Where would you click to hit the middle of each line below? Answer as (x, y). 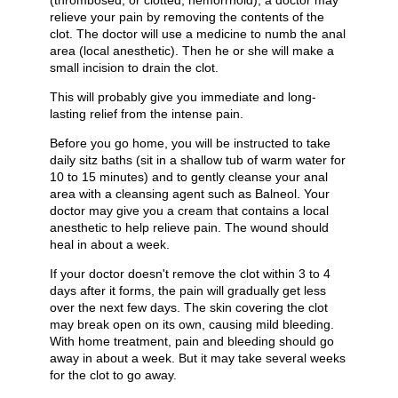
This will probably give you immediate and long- (183, 97)
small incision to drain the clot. (134, 68)
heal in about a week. (110, 245)
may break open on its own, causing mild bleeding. (192, 325)
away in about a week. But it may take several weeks (198, 358)
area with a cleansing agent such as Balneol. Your (190, 194)
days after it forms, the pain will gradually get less (188, 291)
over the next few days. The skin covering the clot (189, 308)
